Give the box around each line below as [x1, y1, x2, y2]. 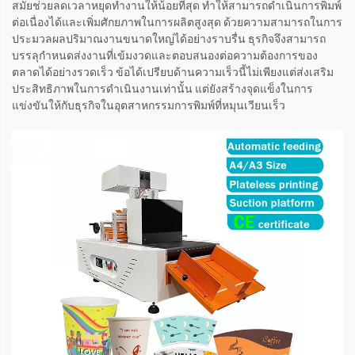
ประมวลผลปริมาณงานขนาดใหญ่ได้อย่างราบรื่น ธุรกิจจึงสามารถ [12, 32, 326, 46]
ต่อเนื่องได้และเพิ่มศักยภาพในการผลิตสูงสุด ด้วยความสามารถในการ [12, 16, 342, 29]
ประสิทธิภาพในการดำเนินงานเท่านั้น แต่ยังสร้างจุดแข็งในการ [12, 82, 313, 96]
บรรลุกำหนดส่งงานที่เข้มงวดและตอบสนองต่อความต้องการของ [12, 49, 318, 63]
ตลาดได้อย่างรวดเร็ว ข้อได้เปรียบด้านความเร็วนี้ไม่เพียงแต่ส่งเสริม [12, 66, 334, 79]
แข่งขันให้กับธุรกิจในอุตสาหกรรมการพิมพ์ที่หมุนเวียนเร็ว [12, 99, 285, 113]
